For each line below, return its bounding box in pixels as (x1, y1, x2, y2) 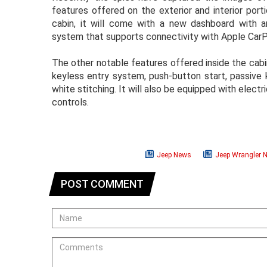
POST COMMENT (61, 178, 144, 191)
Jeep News (157, 150, 191, 159)
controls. (52, 97, 89, 108)
